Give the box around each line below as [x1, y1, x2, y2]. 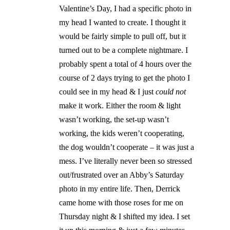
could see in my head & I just [59, 87, 156, 97]
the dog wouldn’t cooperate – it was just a [59, 143, 195, 152]
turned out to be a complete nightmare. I [59, 46, 188, 55]
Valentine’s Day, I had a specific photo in [59, 4, 192, 13]
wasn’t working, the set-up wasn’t [59, 115, 169, 124]
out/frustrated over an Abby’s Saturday [59, 170, 184, 180]
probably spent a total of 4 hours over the [59, 60, 192, 69]
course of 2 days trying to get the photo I [59, 73, 190, 83]
